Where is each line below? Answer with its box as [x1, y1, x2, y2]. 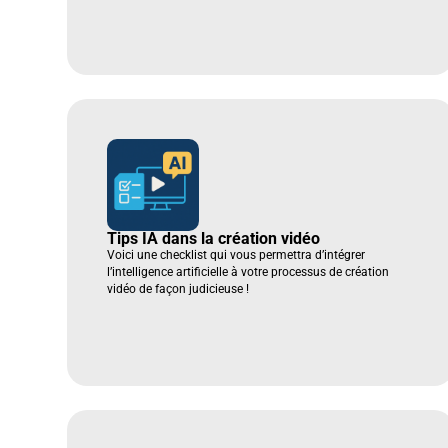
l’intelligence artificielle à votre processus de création [107, 265, 390, 280]
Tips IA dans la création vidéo [107, 229, 321, 249]
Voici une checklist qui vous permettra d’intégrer [107, 248, 366, 263]
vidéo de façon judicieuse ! [107, 282, 250, 297]
